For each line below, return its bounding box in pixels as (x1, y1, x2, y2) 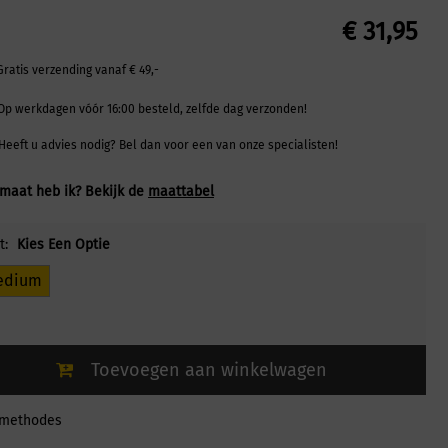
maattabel (148, 183, 214, 201)
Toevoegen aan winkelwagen (90, 359, 327, 382)
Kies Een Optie (17, 236, 110, 254)
